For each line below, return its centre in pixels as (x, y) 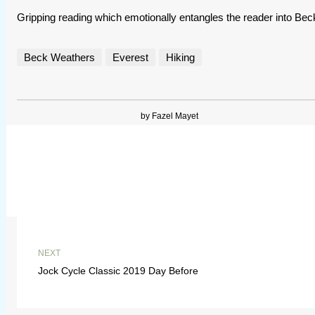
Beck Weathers (59, 57)
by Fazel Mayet (169, 116)
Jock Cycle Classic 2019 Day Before (118, 270)
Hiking (180, 57)
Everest (130, 57)
